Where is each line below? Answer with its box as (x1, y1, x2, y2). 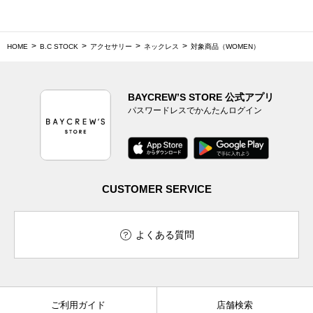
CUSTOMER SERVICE (101, 182, 212, 195)
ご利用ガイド (51, 299, 105, 310)
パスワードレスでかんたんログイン (127, 105, 262, 115)
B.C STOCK (40, 42, 78, 50)
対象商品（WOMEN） (191, 42, 260, 50)
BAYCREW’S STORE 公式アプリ (127, 91, 274, 103)
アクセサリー (90, 42, 132, 50)
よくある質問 (136, 228, 194, 240)
